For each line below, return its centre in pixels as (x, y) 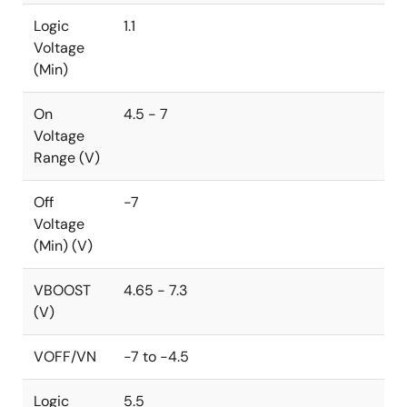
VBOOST (62, 290)
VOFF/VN (65, 356)
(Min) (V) (63, 245)
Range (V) (67, 157)
